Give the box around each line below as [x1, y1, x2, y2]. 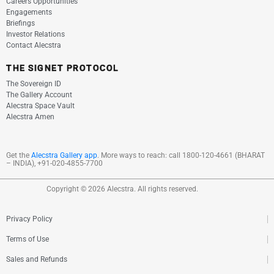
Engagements [6, 8, 52, 17]
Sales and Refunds [6, 255, 67, 264]
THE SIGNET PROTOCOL [6, 63, 119, 73]
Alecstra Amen [6, 113, 54, 121]
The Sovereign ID [6, 80, 61, 88]
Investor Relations [6, 30, 65, 39]
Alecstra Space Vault [6, 102, 75, 110]
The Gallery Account [6, 91, 72, 99]
